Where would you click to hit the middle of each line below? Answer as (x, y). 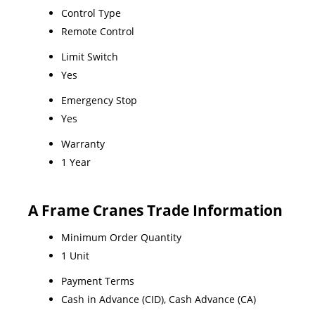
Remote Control (98, 31)
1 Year (76, 162)
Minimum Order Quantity (121, 237)
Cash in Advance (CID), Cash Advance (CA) (159, 299)
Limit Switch (90, 56)
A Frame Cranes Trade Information (155, 210)
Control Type (91, 13)
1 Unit (75, 255)
